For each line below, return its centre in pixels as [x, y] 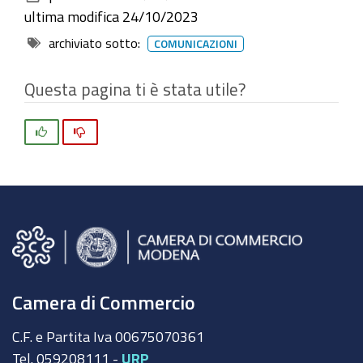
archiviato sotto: [95, 43]
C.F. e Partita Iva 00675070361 [108, 337]
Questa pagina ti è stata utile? [135, 90]
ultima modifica [72, 16]
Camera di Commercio [104, 302]
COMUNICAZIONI [196, 44]
